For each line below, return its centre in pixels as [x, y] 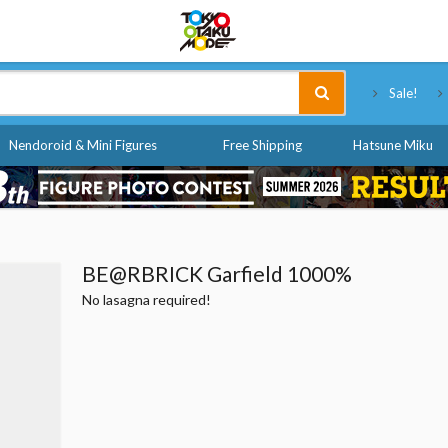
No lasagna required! [146, 299]
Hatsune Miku [392, 145]
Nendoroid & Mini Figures [83, 145]
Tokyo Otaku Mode [357, 19]
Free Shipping [262, 145]
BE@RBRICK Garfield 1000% [216, 273]
